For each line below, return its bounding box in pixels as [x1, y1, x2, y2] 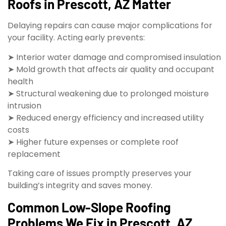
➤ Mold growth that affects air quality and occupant [8, 63, 214, 75]
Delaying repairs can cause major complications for [8, 20, 212, 32]
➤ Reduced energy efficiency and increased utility [8, 111, 204, 124]
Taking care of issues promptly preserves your [8, 167, 192, 180]
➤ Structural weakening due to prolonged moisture [8, 87, 209, 99]
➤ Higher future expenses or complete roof [8, 136, 179, 148]
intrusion [8, 99, 41, 111]
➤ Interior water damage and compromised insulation [8, 51, 221, 63]
